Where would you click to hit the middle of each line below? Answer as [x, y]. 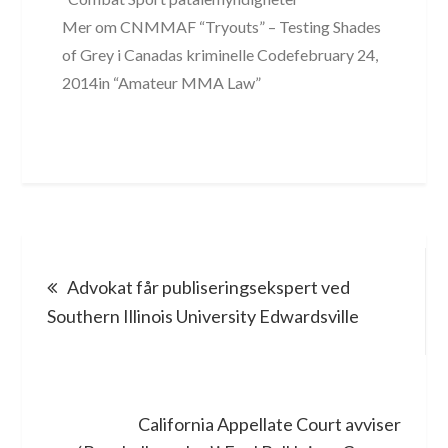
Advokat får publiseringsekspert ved [209, 286]
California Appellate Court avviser [269, 423]
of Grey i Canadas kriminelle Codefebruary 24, [220, 54]
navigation [120, 312]
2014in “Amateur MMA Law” [162, 82]
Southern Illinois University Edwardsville [203, 315]
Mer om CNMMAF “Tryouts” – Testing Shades [222, 26]
